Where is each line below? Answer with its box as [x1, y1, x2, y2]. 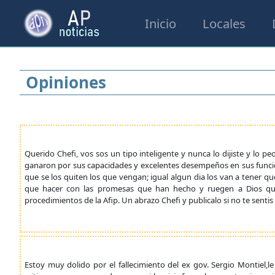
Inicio [144, 15, 176, 32]
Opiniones [26, 71, 106, 93]
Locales [202, 15, 246, 32]
